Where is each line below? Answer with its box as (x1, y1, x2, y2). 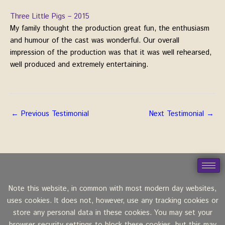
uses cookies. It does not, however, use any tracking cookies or (7, 195, 218, 206)
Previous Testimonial (19, 108, 89, 119)
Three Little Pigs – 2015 (10, 11, 89, 22)
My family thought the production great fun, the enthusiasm (10, 23, 209, 34)
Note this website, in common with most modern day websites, (9, 183, 216, 194)
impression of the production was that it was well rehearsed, (10, 47, 211, 58)
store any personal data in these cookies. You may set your (13, 207, 212, 218)
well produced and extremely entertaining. (10, 59, 148, 70)
